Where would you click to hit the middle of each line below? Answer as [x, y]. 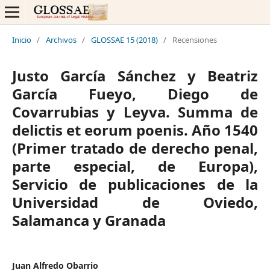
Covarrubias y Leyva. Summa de [135, 111]
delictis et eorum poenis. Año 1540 [135, 130]
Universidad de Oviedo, [135, 202]
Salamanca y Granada [89, 220]
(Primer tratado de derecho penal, [135, 148]
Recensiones [194, 39]
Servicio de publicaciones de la [135, 184]
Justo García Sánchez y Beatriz [135, 75]
